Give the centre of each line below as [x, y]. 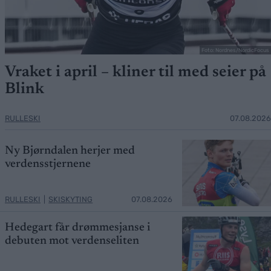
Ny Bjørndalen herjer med [70, 151]
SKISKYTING [71, 199]
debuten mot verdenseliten [72, 241]
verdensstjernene [48, 164]
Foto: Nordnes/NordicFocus [235, 50]
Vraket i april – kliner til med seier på [135, 72]
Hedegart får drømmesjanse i [78, 227]
